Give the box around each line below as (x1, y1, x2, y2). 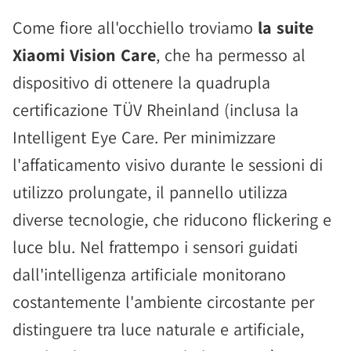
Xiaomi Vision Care (13, 43, 156, 66)
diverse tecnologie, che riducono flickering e (13, 208, 331, 230)
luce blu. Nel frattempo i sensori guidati (13, 235, 298, 258)
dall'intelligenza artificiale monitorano (13, 262, 286, 285)
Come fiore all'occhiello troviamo (13, 16, 258, 38)
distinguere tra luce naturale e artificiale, (13, 317, 304, 340)
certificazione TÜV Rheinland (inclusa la (13, 98, 299, 121)
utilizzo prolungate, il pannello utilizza (13, 180, 288, 203)
